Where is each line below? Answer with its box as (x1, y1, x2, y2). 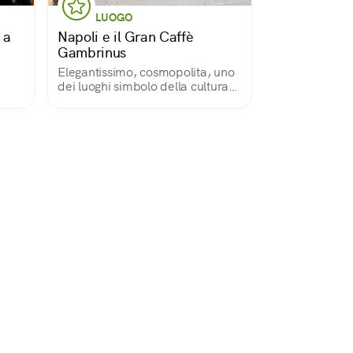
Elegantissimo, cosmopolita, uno (58, 64, 235, 80)
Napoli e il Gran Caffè (58, 28, 194, 46)
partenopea (58, 92, 123, 109)
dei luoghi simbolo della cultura (58, 78, 229, 95)
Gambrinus (58, 43, 126, 61)
